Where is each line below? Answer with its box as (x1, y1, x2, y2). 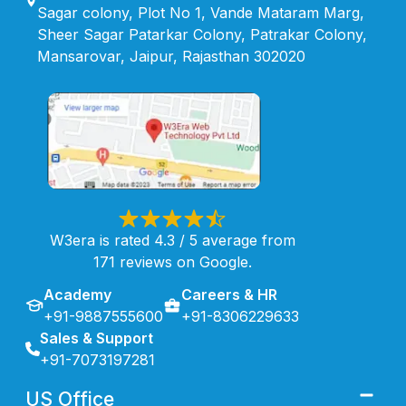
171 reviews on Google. (92, 252, 252, 271)
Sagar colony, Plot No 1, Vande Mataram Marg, (36, 3, 364, 22)
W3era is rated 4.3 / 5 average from (49, 230, 295, 249)
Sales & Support (40, 328, 153, 347)
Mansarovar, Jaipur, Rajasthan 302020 (36, 46, 305, 65)
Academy (43, 285, 111, 304)
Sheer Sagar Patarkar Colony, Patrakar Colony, (36, 24, 367, 43)
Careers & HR (181, 285, 277, 304)
